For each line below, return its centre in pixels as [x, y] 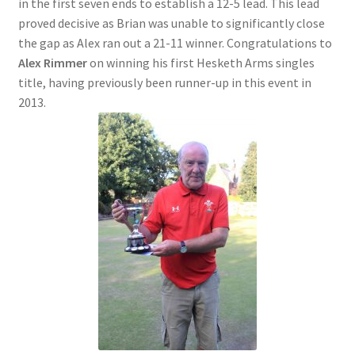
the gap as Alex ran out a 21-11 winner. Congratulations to [175, 42]
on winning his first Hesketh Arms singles [200, 62]
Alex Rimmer [52, 62]
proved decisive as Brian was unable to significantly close [171, 23]
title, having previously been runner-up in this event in [164, 82]
